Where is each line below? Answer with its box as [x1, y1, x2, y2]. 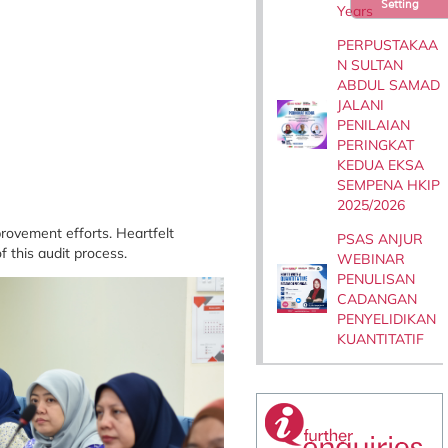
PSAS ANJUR [337, 229, 424, 248]
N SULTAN [337, 55, 404, 74]
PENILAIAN [337, 115, 411, 134]
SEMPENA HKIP [337, 175, 441, 194]
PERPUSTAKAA [337, 35, 439, 54]
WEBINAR [337, 249, 406, 268]
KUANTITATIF [337, 329, 425, 348]
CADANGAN [337, 289, 418, 308]
